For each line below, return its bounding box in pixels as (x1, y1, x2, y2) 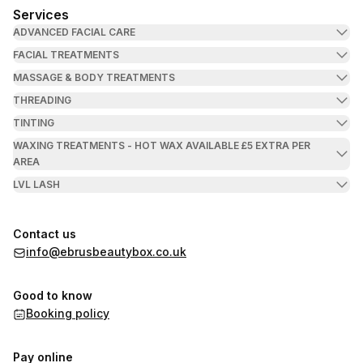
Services (13, 6, 69, 23)
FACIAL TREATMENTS (13, 49, 119, 61)
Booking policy (26, 306, 109, 320)
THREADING (13, 94, 71, 106)
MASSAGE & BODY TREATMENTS (13, 71, 175, 83)
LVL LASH (13, 178, 60, 190)
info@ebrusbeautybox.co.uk (26, 245, 186, 258)
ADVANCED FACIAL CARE (13, 26, 135, 38)
